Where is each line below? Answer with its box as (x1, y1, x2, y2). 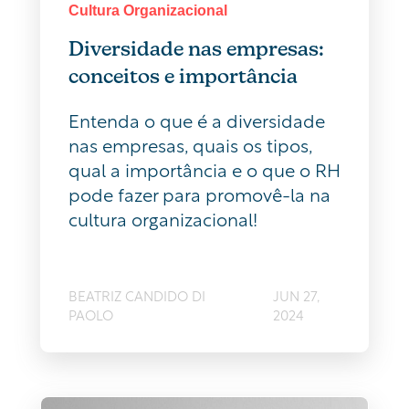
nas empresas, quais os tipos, (68, 130, 312, 158)
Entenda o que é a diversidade (68, 105, 325, 133)
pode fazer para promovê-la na (68, 179, 330, 207)
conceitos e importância (68, 63, 298, 88)
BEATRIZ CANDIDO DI (68, 284, 205, 305)
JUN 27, (272, 284, 320, 305)
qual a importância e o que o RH (68, 154, 341, 183)
